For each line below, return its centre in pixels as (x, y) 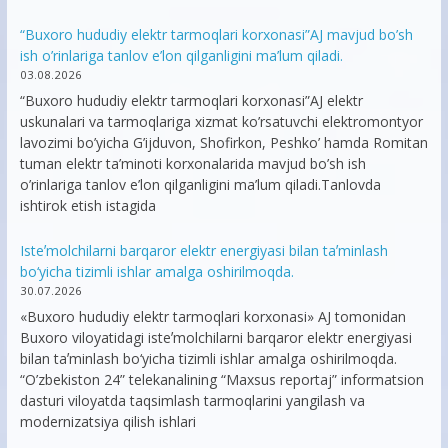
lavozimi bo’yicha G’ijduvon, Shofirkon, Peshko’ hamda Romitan (223, 143)
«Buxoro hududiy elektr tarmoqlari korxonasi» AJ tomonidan (212, 317)
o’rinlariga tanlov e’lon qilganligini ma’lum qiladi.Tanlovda (200, 185)
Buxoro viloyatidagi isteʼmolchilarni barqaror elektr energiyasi (215, 338)
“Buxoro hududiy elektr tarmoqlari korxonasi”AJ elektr (191, 101)
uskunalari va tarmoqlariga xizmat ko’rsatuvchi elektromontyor (221, 122)
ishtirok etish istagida (87, 206)
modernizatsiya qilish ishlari (107, 422)
